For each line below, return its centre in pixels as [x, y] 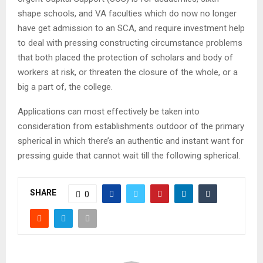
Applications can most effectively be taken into [109, 111]
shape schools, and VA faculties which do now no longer [127, 13]
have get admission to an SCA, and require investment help [131, 28]
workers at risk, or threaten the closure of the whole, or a [128, 72]
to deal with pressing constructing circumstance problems [130, 43]
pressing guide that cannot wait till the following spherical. [129, 155]
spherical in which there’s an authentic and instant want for [131, 141]
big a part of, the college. [65, 87]
